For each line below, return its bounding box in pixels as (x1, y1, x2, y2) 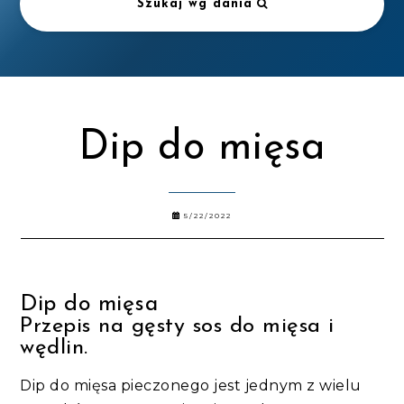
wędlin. (20, 336, 88, 359)
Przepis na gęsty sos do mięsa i (20, 315, 335, 337)
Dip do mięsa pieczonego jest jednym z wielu (20, 376, 362, 394)
